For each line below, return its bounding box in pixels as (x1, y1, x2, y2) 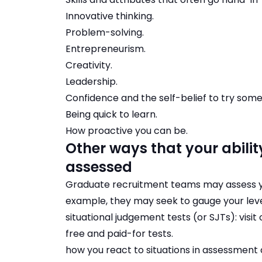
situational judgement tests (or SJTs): (65, 211, 239, 225)
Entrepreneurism (65, 42, 144, 56)
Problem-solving (65, 26, 142, 40)
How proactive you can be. (65, 124, 188, 138)
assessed (65, 157, 132, 177)
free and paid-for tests (65, 227, 171, 241)
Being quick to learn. (65, 108, 157, 122)
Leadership (65, 75, 116, 89)
